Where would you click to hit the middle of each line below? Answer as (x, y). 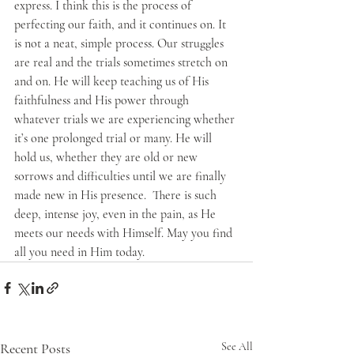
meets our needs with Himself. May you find (125, 233)
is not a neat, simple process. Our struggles (121, 43)
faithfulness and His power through (103, 100)
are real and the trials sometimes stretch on (122, 62)
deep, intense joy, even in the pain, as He (117, 214)
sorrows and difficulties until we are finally (122, 176)
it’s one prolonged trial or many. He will (115, 138)
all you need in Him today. (79, 252)
